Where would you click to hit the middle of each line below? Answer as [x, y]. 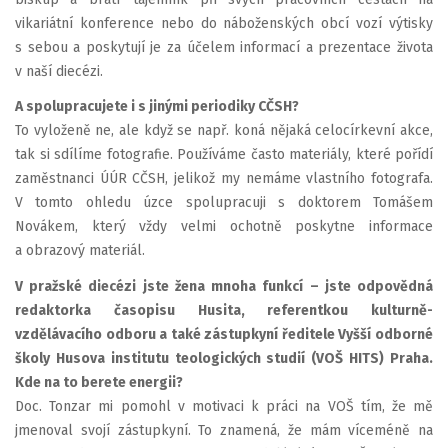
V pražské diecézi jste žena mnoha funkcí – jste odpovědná [224, 286]
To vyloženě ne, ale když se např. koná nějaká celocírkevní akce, [224, 130]
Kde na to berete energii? [99, 382]
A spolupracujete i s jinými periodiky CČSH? [157, 106]
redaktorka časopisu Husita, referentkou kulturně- [224, 310]
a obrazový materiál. [80, 250]
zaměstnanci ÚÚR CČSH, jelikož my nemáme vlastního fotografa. [224, 178]
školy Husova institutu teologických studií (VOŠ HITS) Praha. [224, 358]
